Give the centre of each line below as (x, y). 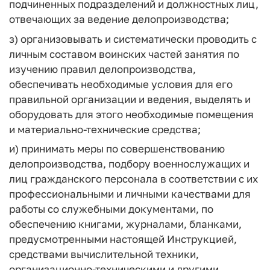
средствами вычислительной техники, (104, 254)
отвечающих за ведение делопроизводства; (119, 19)
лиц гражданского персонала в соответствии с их (133, 179)
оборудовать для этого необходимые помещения (131, 114)
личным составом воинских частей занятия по (124, 54)
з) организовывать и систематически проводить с (133, 39)
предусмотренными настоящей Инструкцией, (123, 239)
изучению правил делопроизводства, (102, 69)
